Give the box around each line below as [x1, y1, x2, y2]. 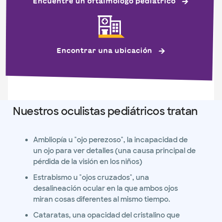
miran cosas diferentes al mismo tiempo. [33, 195, 170, 204]
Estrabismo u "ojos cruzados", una [33, 173, 149, 182]
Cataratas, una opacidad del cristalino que [33, 211, 180, 220]
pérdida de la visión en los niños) [33, 157, 142, 166]
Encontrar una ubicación [56, 47, 152, 54]
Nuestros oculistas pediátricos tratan [13, 105, 198, 118]
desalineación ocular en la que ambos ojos [33, 184, 178, 193]
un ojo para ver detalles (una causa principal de [33, 146, 196, 155]
